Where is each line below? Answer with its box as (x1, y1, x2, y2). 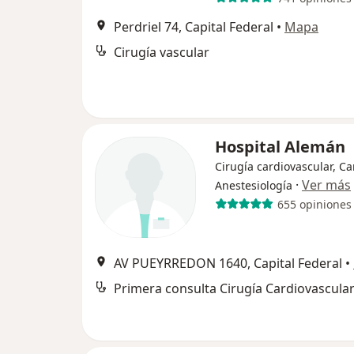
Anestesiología (215, 178, 292, 193)
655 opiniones (277, 196, 352, 212)
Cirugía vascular (114, 43, 209, 61)
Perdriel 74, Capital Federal (114, 18, 273, 36)
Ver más (302, 176, 351, 194)
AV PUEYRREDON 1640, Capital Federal (114, 254, 342, 272)
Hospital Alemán (215, 136, 345, 157)
